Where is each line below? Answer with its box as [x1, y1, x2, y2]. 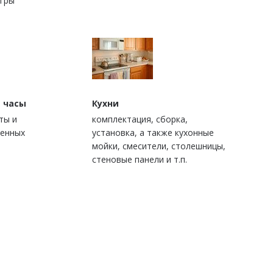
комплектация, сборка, [92, 113, 188, 126]
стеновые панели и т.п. [92, 154, 187, 166]
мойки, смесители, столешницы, [92, 140, 225, 152]
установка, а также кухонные [92, 127, 214, 139]
